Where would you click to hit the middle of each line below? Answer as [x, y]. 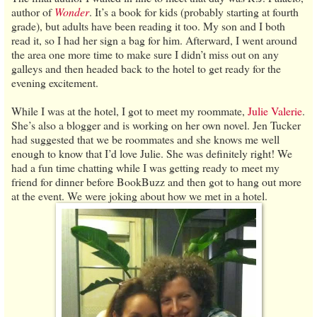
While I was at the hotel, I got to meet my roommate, [129, 110]
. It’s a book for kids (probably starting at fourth [194, 11]
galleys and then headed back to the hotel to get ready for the [146, 68]
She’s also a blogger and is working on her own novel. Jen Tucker [156, 125]
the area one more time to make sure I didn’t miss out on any [145, 54]
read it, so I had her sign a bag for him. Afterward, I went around [154, 40]
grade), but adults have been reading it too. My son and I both [148, 25]
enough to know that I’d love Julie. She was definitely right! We [152, 153]
